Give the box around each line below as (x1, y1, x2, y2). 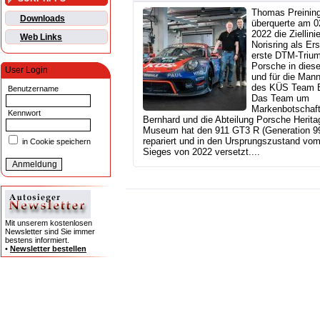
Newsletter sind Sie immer (5, 227, 95, 236)
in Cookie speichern (20, 137, 91, 146)
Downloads (20, 14, 65, 24)
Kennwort (6, 109, 41, 118)
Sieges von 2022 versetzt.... (143, 146, 260, 158)
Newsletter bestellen (10, 244, 86, 254)
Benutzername (6, 84, 59, 94)
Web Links (20, 32, 62, 43)
